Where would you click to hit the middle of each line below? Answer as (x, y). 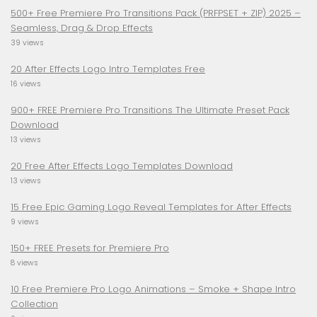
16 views (26, 84)
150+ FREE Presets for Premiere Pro (90, 248)
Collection (34, 304)
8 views (24, 263)
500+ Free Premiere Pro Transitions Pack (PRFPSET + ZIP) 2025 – (156, 13)
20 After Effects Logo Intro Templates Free (108, 69)
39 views (27, 43)
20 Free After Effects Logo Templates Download (122, 166)
